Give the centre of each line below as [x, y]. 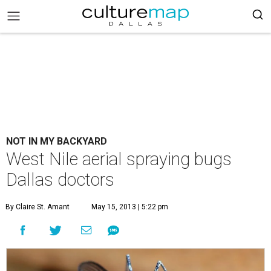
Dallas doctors [60, 180]
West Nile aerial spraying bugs [119, 159]
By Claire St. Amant [38, 207]
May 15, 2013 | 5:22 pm [130, 207]
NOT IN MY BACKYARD [57, 141]
